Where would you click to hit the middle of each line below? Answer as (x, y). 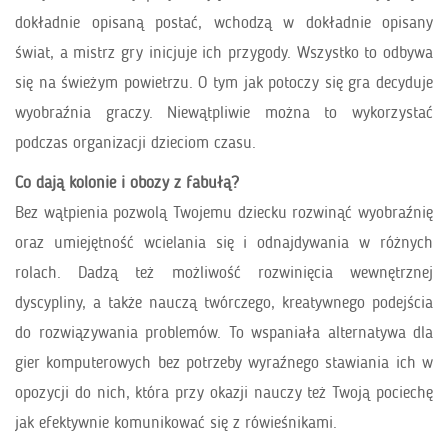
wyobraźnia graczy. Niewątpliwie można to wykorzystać (224, 112)
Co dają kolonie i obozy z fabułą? (127, 182)
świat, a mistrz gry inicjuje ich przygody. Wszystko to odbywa (224, 52)
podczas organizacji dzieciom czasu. (135, 142)
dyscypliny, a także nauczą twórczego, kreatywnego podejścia (224, 302)
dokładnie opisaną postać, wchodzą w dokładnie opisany (224, 22)
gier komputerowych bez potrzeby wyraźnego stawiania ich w (224, 362)
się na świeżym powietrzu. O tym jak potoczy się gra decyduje (224, 82)
